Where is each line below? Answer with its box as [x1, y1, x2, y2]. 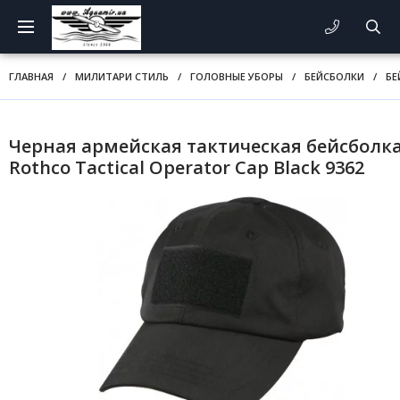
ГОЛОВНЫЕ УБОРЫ [190, 70, 283, 83]
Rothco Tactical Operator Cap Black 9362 [9, 155, 364, 179]
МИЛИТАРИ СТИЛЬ [75, 70, 169, 83]
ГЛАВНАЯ [9, 70, 54, 83]
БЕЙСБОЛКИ [304, 70, 364, 83]
